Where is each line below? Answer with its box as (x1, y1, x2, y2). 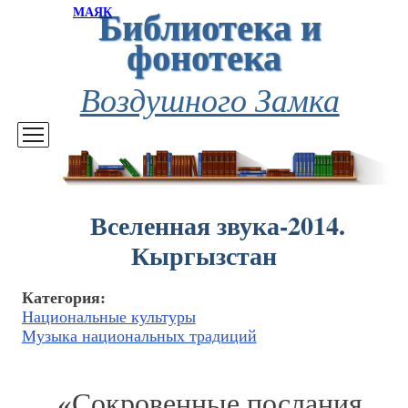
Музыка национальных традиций (21, 327, 257, 346)
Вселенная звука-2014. (89, 206, 345, 245)
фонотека (126, 29, 281, 83)
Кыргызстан (130, 236, 277, 275)
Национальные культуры (21, 308, 196, 327)
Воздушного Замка (79, 76, 340, 121)
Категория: (21, 289, 106, 308)
